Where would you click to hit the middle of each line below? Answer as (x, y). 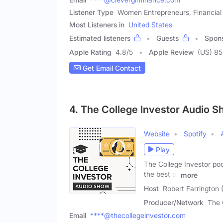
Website (157, 134)
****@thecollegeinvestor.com (138, 216)
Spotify (195, 134)
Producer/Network (174, 203)
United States (150, 25)
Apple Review (171, 52)
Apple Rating (90, 52)
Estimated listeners (100, 38)
